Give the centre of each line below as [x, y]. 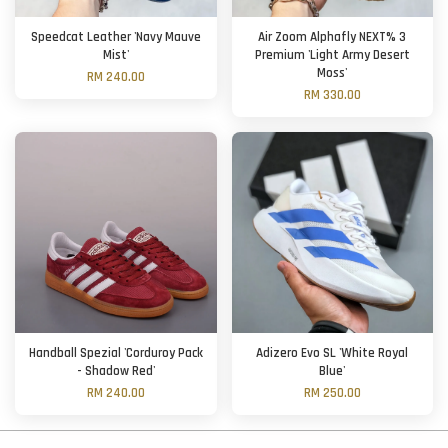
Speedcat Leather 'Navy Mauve [115, 38]
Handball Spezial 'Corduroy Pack [115, 354]
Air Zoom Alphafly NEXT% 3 [332, 38]
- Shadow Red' [115, 372]
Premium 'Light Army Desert [332, 56]
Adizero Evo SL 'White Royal [332, 354]
